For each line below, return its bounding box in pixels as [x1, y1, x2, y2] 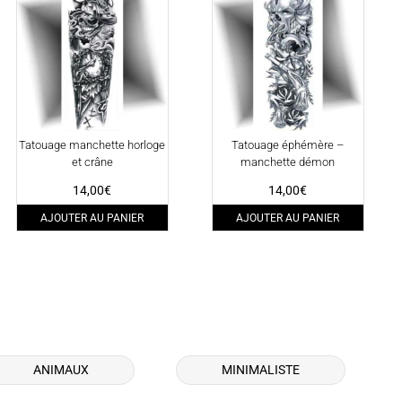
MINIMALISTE [222, 363, 300, 378]
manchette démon [240, 155, 336, 170]
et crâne [71, 155, 113, 170]
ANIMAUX [33, 363, 89, 378]
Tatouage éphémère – [232, 138, 345, 153]
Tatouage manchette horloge [19, 138, 166, 153]
